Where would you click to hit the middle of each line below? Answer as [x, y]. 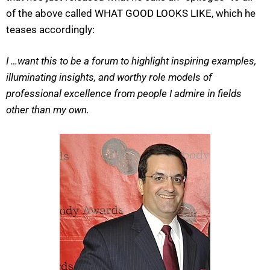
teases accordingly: [50, 29]
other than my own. [48, 110]
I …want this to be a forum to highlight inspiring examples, [131, 61]
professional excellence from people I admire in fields [124, 94]
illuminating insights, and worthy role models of [109, 77]
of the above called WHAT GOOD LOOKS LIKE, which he [131, 13]
